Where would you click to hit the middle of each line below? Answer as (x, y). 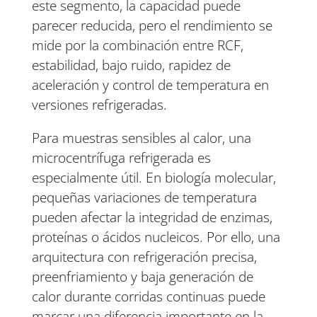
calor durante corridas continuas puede (148, 297)
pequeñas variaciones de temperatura (144, 198)
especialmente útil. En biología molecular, (154, 178)
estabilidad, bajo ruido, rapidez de (131, 65)
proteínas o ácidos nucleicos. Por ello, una (156, 237)
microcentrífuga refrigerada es (121, 158)
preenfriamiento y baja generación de (142, 277)
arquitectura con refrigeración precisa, (144, 257)
